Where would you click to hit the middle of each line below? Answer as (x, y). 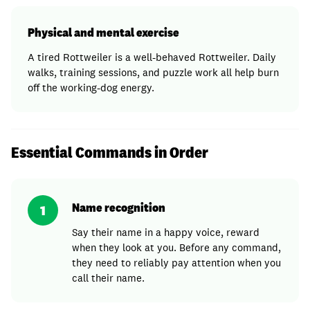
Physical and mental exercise (103, 32)
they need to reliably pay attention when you (176, 263)
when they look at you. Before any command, (176, 247)
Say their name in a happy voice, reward (166, 232)
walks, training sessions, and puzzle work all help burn (153, 72)
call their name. (108, 278)
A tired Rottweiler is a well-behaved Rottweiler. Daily (152, 57)
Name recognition (119, 207)
